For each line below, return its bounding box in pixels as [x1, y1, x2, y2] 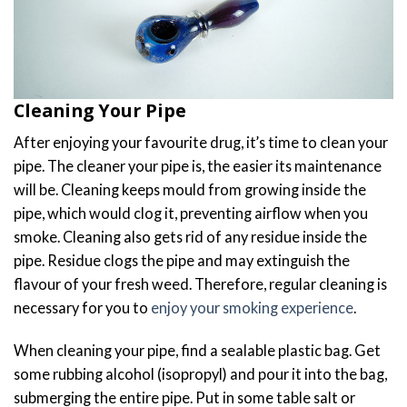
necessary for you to [14, 298, 151, 316]
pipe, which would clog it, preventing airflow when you [14, 203, 368, 222]
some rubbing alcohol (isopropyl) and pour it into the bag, [14, 364, 387, 382]
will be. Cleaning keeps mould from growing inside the [14, 180, 366, 198]
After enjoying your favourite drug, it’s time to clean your [14, 133, 388, 151]
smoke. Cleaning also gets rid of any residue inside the [14, 227, 367, 245]
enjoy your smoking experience [151, 298, 353, 316]
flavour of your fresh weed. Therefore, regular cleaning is [14, 274, 387, 293]
